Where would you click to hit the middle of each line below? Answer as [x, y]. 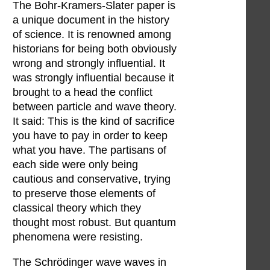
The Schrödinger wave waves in [89, 262]
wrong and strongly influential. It [89, 64]
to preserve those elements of [84, 194]
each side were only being [75, 165]
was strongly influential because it [93, 78]
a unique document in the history [91, 20]
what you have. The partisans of [89, 150]
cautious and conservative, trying [92, 179]
